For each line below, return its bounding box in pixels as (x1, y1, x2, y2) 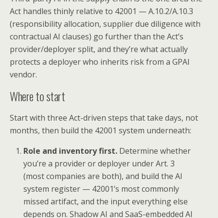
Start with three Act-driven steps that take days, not (10, 112, 198, 123)
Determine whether (117, 145, 191, 156)
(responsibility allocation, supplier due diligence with (10, 18, 200, 29)
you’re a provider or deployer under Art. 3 (23, 158, 175, 169)
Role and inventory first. (23, 145, 118, 156)
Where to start (10, 87, 65, 105)
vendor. (10, 69, 37, 80)
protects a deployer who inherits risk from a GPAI (10, 56, 190, 67)
